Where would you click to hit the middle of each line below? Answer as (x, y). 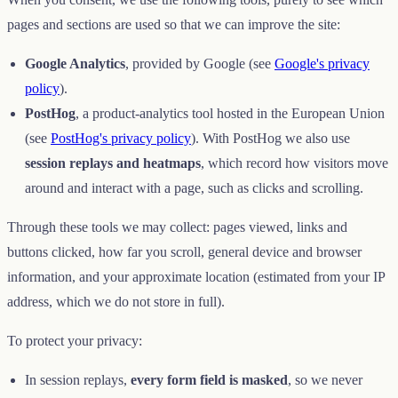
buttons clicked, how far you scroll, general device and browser (184, 251)
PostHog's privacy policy (121, 138)
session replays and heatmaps (113, 163)
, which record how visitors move (295, 163)
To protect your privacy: (75, 340)
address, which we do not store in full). (116, 301)
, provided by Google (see (198, 63)
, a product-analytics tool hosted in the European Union (230, 113)
